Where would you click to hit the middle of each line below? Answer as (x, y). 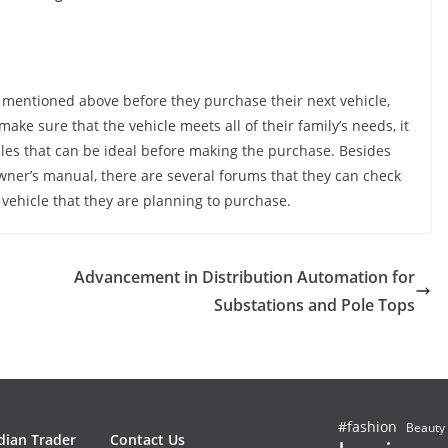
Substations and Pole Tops (314, 304)
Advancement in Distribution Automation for (244, 276)
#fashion (367, 426)
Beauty (425, 427)
